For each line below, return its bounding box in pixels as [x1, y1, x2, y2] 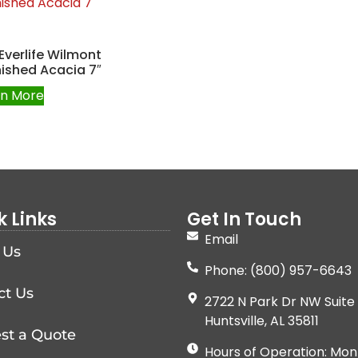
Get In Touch [186, 206, 301, 232]
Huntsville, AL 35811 [205, 311, 320, 330]
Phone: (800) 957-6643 [205, 261, 352, 280]
